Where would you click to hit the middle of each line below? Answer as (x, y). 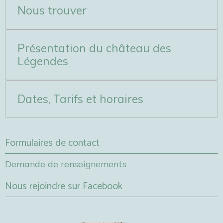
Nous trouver (52, 10)
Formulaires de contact (52, 143)
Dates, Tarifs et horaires (80, 99)
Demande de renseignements (66, 164)
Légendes (43, 61)
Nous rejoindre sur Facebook (64, 186)
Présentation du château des (94, 48)
